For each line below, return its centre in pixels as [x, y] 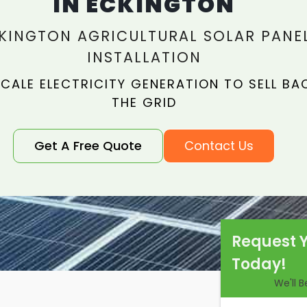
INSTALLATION [144, 57]
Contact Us [219, 146]
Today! [259, 264]
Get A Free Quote [88, 146]
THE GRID [144, 102]
